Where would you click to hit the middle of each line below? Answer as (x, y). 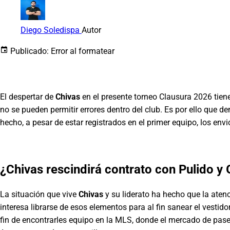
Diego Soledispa (51, 30)
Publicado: (30, 51)
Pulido (196, 169)
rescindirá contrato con (111, 169)
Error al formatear (83, 51)
